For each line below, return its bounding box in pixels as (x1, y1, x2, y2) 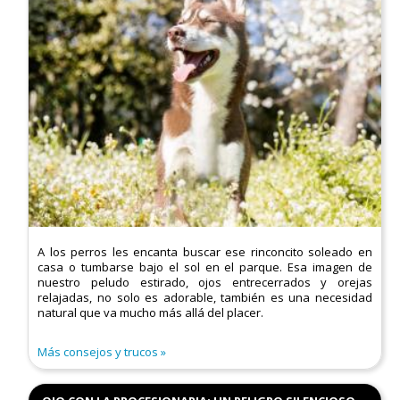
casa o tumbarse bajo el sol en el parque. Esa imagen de (37, 259, 372, 276)
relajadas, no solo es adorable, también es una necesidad (37, 289, 372, 306)
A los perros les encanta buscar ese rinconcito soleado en (37, 244, 372, 261)
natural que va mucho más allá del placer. (37, 304, 264, 321)
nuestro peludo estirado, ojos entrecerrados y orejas (37, 274, 372, 291)
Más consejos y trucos (37, 344, 159, 361)
